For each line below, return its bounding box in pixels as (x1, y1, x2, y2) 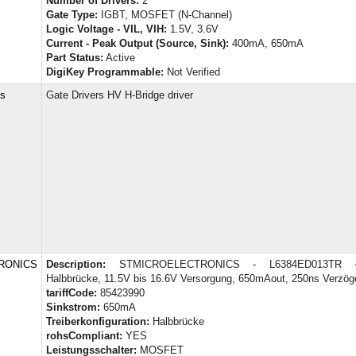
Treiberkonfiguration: (46, 315, 149, 327)
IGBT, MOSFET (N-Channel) (98, 8, 232, 21)
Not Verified (164, 65, 220, 78)
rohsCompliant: (46, 329, 122, 342)
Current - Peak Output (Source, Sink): (46, 37, 229, 49)
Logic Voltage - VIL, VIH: (46, 22, 167, 35)
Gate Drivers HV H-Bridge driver (46, 88, 193, 101)
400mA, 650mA (229, 37, 304, 49)
